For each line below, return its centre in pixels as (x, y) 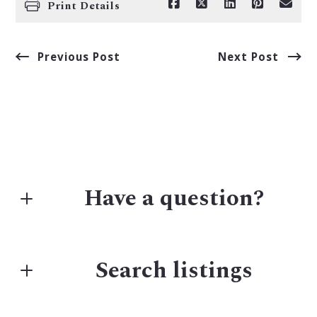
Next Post (248, 56)
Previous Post (79, 56)
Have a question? (174, 199)
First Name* (61, 253)
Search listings (174, 270)
